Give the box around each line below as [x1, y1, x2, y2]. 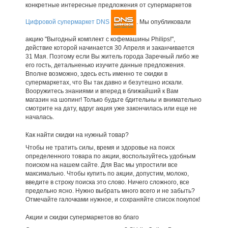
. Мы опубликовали [136, 18, 191, 25]
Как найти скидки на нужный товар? [25, 131, 129, 138]
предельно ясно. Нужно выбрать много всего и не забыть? [25, 187, 195, 194]
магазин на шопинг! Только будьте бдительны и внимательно [25, 96, 202, 103]
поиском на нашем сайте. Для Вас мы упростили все [25, 161, 178, 168]
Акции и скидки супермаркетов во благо [25, 213, 139, 221]
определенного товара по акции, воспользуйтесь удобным [25, 152, 195, 160]
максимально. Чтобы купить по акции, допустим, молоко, [25, 169, 189, 177]
